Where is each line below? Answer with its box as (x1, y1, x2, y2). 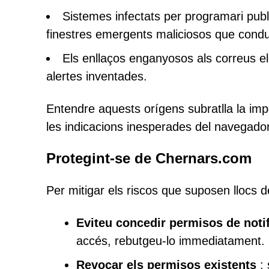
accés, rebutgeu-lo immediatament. (76, 234, 265, 247)
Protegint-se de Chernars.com (46, 150, 252, 166)
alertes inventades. (46, 70, 147, 83)
